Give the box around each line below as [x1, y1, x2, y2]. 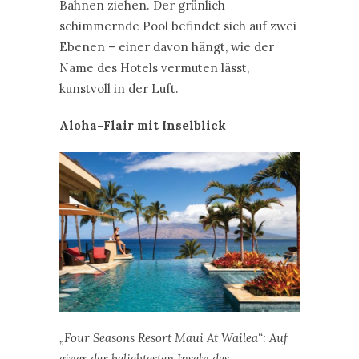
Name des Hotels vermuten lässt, [59, 60, 249, 76]
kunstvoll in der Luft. [59, 81, 179, 97]
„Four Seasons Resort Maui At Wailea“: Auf [59, 329, 288, 345]
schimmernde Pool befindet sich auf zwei [59, 18, 296, 34]
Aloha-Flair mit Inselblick [59, 118, 226, 134]
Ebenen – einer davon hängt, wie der [59, 39, 274, 55]
